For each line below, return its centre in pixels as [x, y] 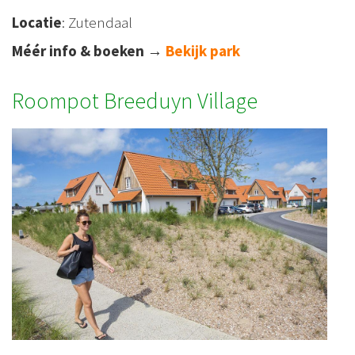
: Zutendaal [97, 22]
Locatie [37, 22]
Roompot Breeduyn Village [135, 100]
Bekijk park [203, 50]
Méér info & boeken [78, 50]
